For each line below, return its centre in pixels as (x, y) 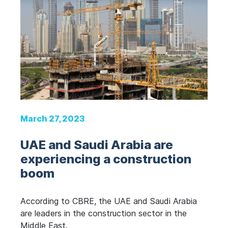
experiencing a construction (106, 159)
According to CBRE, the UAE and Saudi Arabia (109, 201)
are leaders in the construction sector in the (104, 213)
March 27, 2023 (53, 119)
